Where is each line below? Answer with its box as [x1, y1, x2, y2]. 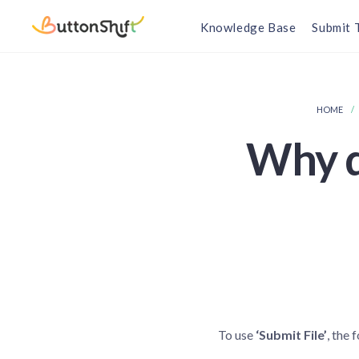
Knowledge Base [200, 20, 296, 34]
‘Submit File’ [256, 327, 327, 343]
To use [218, 327, 256, 343]
